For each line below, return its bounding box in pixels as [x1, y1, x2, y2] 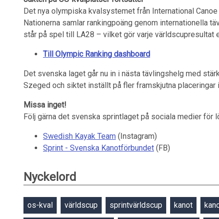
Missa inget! [23, 100, 66, 109]
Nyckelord [23, 170, 76, 184]
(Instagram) [116, 131, 157, 141]
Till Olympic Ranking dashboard [43, 49, 150, 59]
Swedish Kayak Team [43, 131, 116, 141]
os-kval [27, 200, 53, 210]
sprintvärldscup [109, 200, 162, 210]
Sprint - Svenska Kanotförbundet [43, 143, 154, 153]
